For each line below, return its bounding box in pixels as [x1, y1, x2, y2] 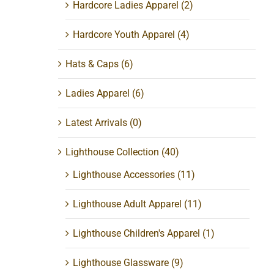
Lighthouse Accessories [73, 168, 176, 180]
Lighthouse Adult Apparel [73, 198, 182, 210]
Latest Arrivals [65, 116, 128, 128]
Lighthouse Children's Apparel [73, 227, 201, 239]
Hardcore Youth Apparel [73, 28, 176, 40]
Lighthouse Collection [65, 146, 160, 158]
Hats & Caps [65, 57, 119, 70]
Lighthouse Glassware [73, 256, 169, 268]
